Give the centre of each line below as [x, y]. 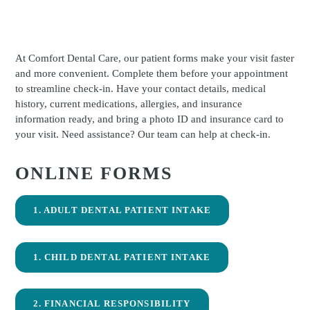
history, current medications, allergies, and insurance [128, 103]
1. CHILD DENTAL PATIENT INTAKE [122, 257]
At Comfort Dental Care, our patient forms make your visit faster [154, 57]
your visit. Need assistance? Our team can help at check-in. [143, 134]
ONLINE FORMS [93, 174]
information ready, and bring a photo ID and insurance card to [149, 118]
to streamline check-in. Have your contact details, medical [140, 88]
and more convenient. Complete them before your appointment [151, 73]
